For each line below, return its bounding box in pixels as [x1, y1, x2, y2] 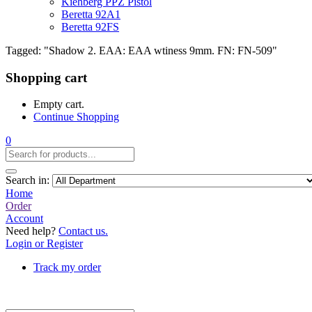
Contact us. [58, 225, 108, 237]
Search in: [6, 174, 49, 187]
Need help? [6, 225, 58, 237]
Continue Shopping [33, 111, 119, 123]
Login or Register [6, 237, 83, 250]
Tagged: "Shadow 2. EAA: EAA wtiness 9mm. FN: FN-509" [6, 45, 277, 56]
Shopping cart [6, 70, 87, 85]
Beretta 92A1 [61, 8, 120, 20]
